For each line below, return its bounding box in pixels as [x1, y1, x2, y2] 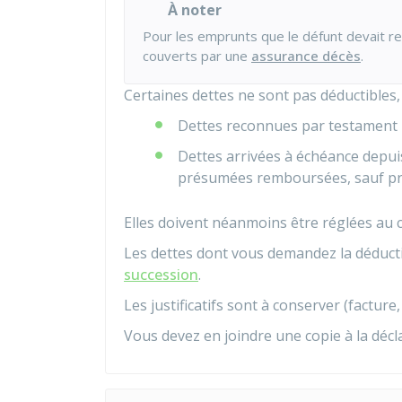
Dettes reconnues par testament [178, 116, 398, 135]
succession [124, 265, 198, 284]
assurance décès [251, 47, 361, 65]
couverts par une [143, 47, 251, 65]
